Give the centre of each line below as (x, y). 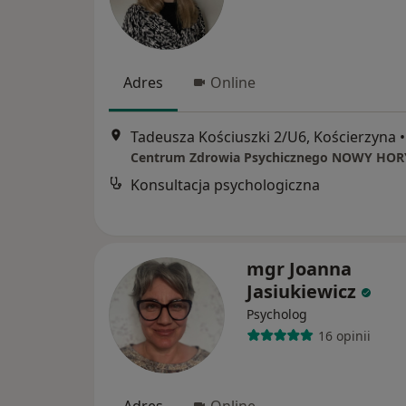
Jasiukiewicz (301, 292)
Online (233, 83)
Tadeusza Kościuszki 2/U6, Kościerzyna (263, 136)
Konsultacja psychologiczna (225, 184)
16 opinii (344, 335)
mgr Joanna (299, 269)
